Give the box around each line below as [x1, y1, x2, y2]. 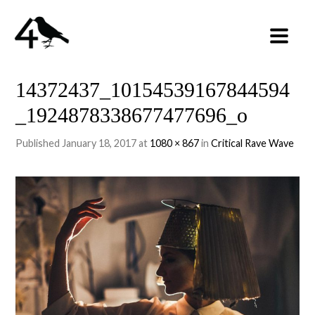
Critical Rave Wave [211, 137, 295, 149]
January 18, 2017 [62, 137, 137, 149]
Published [15, 137, 63, 149]
